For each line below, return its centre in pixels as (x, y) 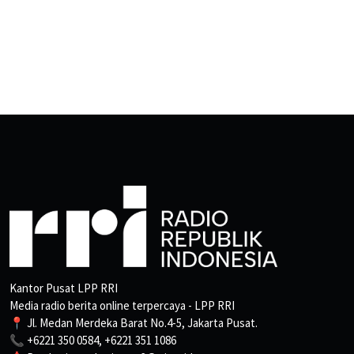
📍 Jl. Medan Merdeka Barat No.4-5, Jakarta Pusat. (134, 323)
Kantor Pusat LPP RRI (64, 288)
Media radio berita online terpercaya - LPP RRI (122, 306)
